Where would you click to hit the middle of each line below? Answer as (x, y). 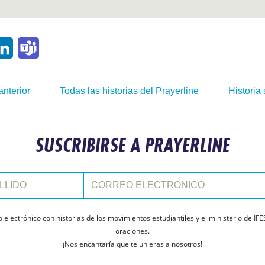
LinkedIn (31, 48)
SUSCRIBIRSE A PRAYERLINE (132, 145)
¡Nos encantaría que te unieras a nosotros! (132, 244)
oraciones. (132, 231)
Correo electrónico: (114, 175)
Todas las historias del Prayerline (129, 91)
